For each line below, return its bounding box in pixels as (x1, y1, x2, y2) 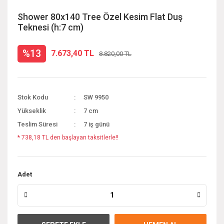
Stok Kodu (17, 93, 48, 101)
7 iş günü (83, 120, 110, 128)
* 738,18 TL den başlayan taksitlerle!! (17, 133, 118, 141)
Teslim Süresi (17, 120, 57, 128)
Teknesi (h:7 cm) (17, 21, 83, 32)
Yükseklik (17, 106, 46, 114)
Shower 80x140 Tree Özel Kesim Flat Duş (17, 11, 182, 22)
